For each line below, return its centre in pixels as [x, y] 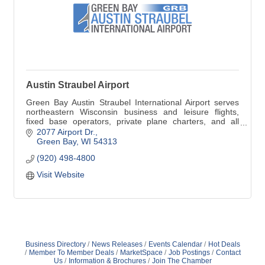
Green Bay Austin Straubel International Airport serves [132, 102]
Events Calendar [175, 245]
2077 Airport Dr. [66, 132]
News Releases [117, 245]
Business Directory [55, 245]
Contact [228, 253]
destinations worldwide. [70, 140]
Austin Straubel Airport [77, 85]
